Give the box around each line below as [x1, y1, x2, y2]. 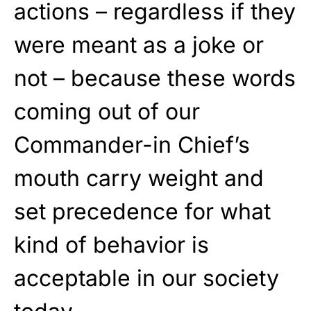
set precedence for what [14, 198, 271, 226]
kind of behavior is [14, 231, 209, 259]
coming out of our [14, 98, 200, 126]
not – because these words [14, 65, 296, 92]
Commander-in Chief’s [14, 131, 250, 159]
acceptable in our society [14, 264, 279, 292]
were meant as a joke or [14, 31, 264, 59]
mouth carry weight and [14, 165, 264, 192]
